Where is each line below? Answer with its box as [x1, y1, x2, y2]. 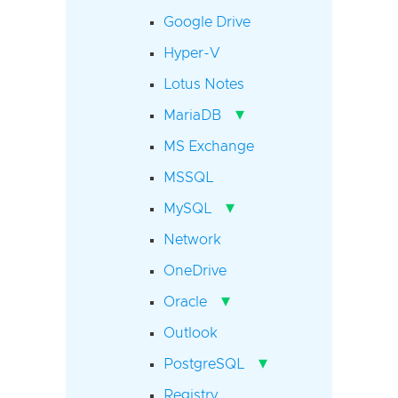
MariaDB [163, 107, 221, 123]
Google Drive [163, 14, 251, 29]
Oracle [163, 294, 207, 309]
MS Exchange [163, 139, 254, 154]
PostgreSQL [163, 356, 244, 371]
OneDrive [163, 263, 227, 278]
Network [163, 232, 221, 247]
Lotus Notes [163, 76, 244, 92]
